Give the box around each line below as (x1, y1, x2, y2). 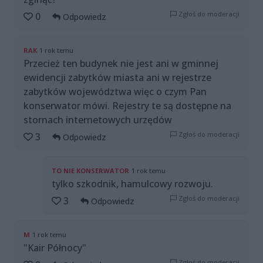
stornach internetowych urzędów (23, 113, 172, 127)
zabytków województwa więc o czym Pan (23, 85, 207, 99)
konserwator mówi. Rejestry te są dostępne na (23, 99, 231, 113)
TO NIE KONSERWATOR (52, 166, 129, 176)
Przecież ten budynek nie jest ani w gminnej (23, 57, 218, 70)
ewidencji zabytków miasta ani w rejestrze (23, 71, 211, 85)
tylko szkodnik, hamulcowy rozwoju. (52, 177, 213, 191)
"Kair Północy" (23, 241, 86, 255)
